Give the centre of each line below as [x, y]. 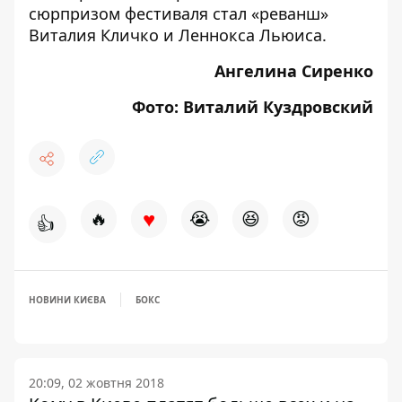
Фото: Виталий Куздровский [253, 106]
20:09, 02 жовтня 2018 [96, 382]
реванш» [294, 13]
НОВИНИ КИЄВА [67, 299]
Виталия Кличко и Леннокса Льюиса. [178, 35]
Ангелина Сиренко [294, 70]
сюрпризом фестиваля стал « [144, 13]
